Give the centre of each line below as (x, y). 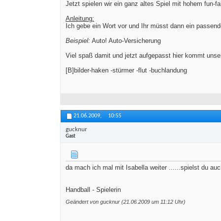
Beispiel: (78, 41)
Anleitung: (80, 19)
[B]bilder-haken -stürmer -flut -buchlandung (126, 71)
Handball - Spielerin (93, 190)
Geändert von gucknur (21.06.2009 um (113, 202)
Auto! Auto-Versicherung (126, 41)
